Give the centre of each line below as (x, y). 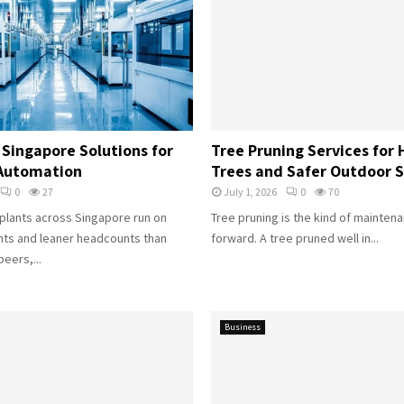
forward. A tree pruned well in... (295, 238)
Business (243, 326)
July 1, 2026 (250, 191)
